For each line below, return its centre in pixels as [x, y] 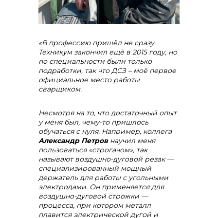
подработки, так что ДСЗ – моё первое [107, 71]
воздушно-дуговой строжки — [93, 196]
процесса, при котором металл [95, 205]
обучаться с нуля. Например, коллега [105, 131]
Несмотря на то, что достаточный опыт [108, 113]
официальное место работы [89, 80]
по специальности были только [95, 61]
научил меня [132, 141]
